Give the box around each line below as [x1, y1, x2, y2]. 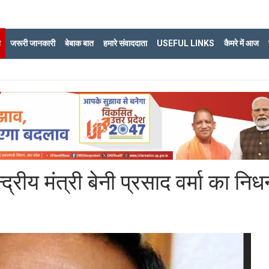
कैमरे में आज [224, 38, 259, 48]
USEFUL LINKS [157, 38, 214, 48]
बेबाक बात [65, 38, 94, 48]
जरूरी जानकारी [10, 38, 55, 48]
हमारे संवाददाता [103, 38, 147, 48]
